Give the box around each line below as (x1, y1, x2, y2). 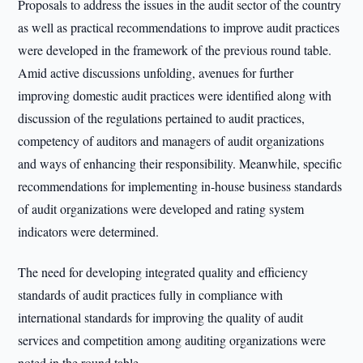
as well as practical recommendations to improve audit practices (18, 19, 340, 36)
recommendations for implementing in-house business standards (18, 177, 343, 194)
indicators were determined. (18, 223, 160, 240)
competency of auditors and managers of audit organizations (18, 132, 325, 149)
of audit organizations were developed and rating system (18, 200, 305, 217)
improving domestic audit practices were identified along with (18, 87, 332, 104)
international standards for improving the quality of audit (18, 309, 304, 326)
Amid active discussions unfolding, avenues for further (18, 64, 294, 81)
